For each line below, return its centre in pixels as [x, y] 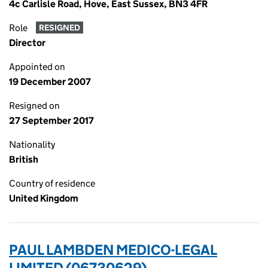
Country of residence [52, 183]
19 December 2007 [50, 82]
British [24, 159]
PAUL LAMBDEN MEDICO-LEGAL [113, 250]
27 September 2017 [51, 121]
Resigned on [34, 106]
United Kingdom [44, 198]
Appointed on [37, 67]
